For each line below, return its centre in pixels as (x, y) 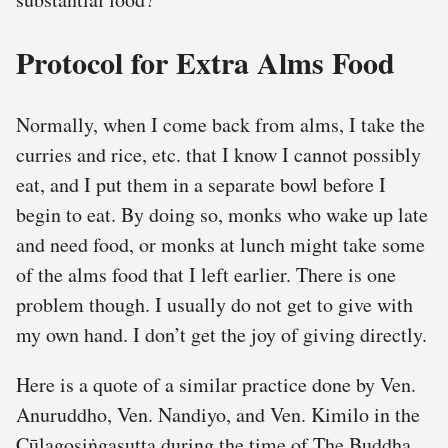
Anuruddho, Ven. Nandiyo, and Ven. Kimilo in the (218, 414)
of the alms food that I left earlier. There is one (206, 274)
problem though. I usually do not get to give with (214, 304)
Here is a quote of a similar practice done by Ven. (216, 384)
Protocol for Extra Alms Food (205, 62)
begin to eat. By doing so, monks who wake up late (222, 214)
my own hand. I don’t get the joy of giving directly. (221, 334)
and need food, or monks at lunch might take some (220, 244)
